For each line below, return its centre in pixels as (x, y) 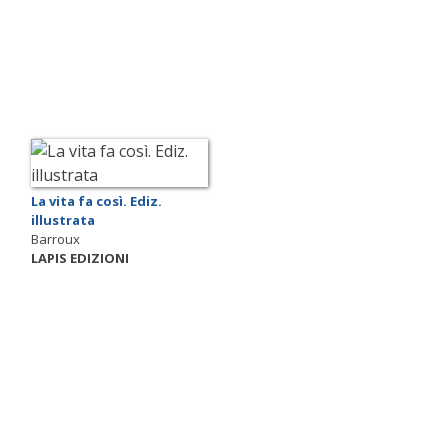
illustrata (63, 220)
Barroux (55, 239)
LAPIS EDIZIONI (80, 258)
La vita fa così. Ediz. (96, 201)
